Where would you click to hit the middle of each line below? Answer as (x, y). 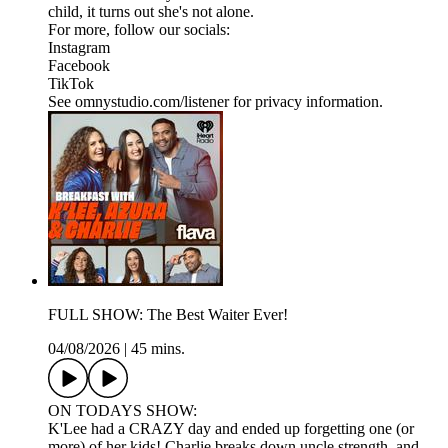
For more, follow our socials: (139, 30)
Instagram (79, 48)
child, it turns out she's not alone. (151, 12)
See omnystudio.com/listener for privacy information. (215, 102)
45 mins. (158, 349)
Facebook (79, 66)
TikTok (71, 84)
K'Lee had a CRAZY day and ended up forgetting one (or (231, 429)
